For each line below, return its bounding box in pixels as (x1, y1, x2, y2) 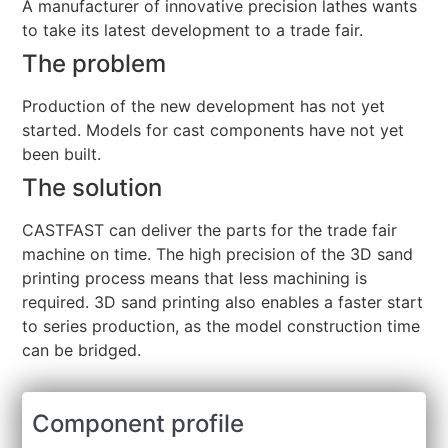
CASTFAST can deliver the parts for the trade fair (22, 220, 398, 241)
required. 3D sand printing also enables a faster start (22, 292, 424, 313)
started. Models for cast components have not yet (22, 120, 405, 141)
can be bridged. (22, 340, 142, 361)
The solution (22, 173, 163, 203)
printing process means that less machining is (22, 268, 368, 289)
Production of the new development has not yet (22, 96, 386, 117)
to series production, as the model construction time (22, 316, 421, 337)
